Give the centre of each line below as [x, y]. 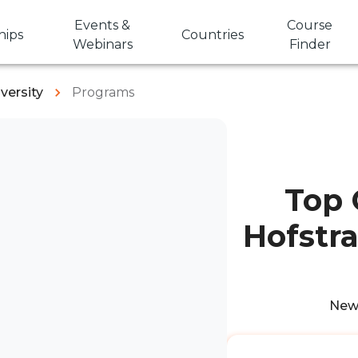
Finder [310, 44]
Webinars [102, 44]
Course [310, 25]
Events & [103, 25]
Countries [213, 35]
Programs [103, 92]
